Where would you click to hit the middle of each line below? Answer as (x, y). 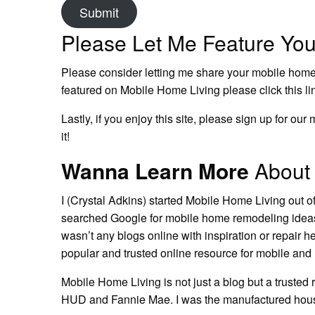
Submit (99, 12)
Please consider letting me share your (157, 72)
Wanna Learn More (155, 170)
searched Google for (114, 217)
